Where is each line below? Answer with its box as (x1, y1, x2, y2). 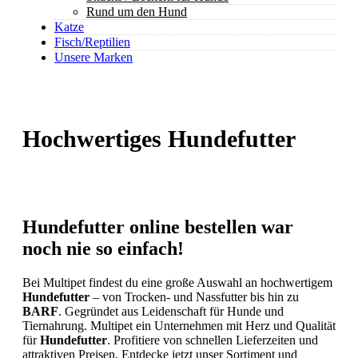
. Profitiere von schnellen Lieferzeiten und (107, 333, 318, 347)
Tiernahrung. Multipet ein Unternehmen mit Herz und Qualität (22, 319, 336, 332)
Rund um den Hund (86, 5, 187, 18)
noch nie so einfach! (22, 238, 184, 260)
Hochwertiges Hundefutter (22, 125, 296, 153)
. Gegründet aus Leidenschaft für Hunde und (58, 304, 284, 318)
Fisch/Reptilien (54, 35, 130, 49)
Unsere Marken (54, 50, 133, 64)
